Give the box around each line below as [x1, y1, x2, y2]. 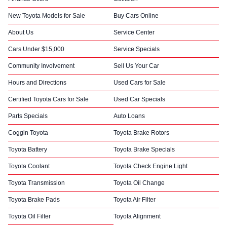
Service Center [113, 28, 155, 36]
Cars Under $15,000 [8, 45, 64, 53]
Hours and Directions [8, 79, 66, 86]
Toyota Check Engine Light [113, 162, 187, 170]
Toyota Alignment [113, 212, 161, 220]
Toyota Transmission [8, 179, 65, 186]
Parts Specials [8, 112, 48, 120]
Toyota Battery [8, 145, 47, 153]
